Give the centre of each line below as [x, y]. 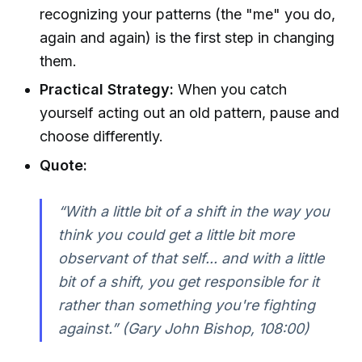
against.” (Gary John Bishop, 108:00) [183, 329]
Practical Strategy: [107, 90]
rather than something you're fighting [186, 305]
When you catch [231, 90]
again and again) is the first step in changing [187, 37]
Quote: [64, 165]
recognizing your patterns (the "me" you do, [188, 14]
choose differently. [102, 137]
